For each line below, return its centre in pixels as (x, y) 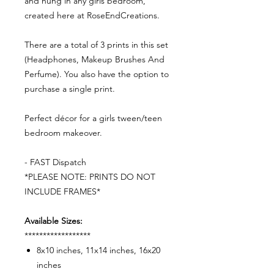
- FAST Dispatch (55, 162)
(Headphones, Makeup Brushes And (94, 60)
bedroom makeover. (65, 133)
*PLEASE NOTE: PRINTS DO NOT (90, 177)
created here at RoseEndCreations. (92, 16)
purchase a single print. (70, 89)
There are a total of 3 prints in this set (96, 45)
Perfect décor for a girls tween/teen (93, 118)
